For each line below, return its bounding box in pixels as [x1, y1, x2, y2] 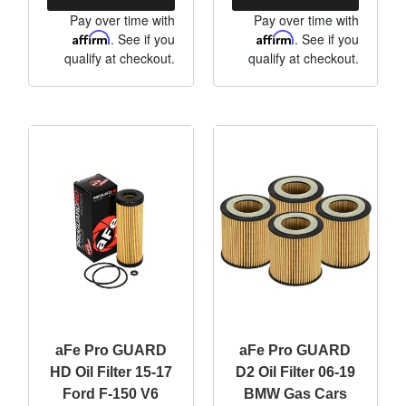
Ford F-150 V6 [63, 385, 159, 401]
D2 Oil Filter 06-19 [235, 363, 355, 380]
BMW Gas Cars [243, 385, 347, 401]
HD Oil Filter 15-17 [49, 363, 172, 380]
